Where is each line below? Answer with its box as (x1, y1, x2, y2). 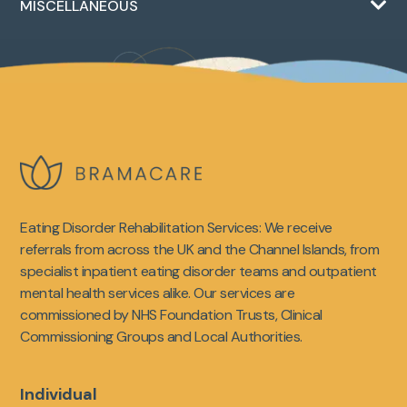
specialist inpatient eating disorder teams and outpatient (20, 262, 377, 282)
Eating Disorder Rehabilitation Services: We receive (20, 218, 333, 238)
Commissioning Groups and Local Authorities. (20, 327, 303, 347)
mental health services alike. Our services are (20, 283, 295, 303)
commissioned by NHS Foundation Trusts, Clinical (20, 305, 323, 325)
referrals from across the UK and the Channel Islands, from (20, 240, 380, 260)
